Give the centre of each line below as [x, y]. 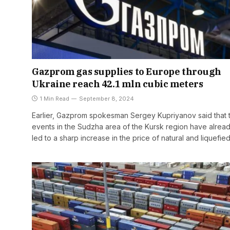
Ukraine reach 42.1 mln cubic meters [118, 84]
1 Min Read [55, 99]
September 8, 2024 [107, 99]
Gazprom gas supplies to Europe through [127, 72]
